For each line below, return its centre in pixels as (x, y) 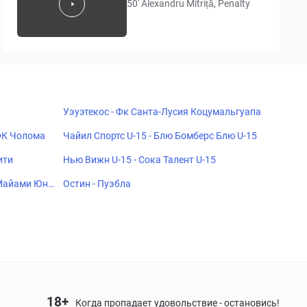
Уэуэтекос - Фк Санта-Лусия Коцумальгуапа (162, 112)
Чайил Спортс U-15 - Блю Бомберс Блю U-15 (160, 136)
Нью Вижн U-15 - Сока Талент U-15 (139, 160)
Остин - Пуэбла (97, 184)
